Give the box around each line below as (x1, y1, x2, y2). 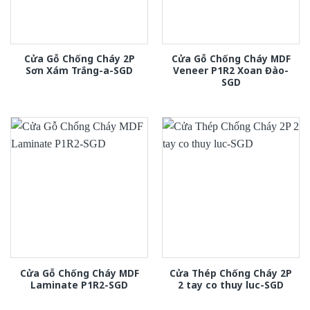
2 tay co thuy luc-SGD (178, 277, 284, 291)
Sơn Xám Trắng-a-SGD (26, 63, 133, 77)
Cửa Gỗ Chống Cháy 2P (24, 51, 135, 65)
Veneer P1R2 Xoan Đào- (173, 63, 289, 77)
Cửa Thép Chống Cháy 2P (170, 266, 292, 280)
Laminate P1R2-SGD (30, 277, 128, 291)
